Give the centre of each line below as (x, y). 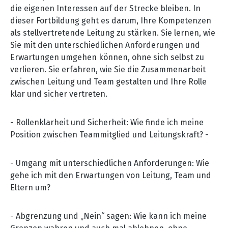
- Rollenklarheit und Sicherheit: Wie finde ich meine (107, 122)
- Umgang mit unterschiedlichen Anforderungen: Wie (110, 163)
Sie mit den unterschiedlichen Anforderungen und (105, 45)
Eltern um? (30, 187)
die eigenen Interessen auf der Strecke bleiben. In (105, 8)
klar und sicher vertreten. (59, 94)
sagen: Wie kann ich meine (155, 216)
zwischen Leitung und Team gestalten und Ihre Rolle (108, 81)
